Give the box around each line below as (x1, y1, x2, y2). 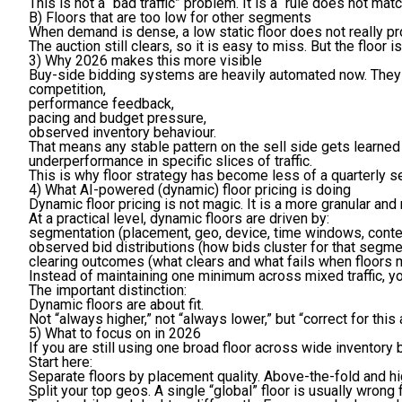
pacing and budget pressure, (29, 109, 206, 127)
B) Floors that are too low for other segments (29, 9, 311, 27)
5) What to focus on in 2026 (29, 325, 201, 343)
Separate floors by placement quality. (29, 368, 260, 386)
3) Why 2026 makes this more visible (29, 52, 262, 70)
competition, (29, 81, 106, 99)
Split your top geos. (29, 382, 151, 400)
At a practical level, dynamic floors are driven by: (29, 210, 329, 228)
